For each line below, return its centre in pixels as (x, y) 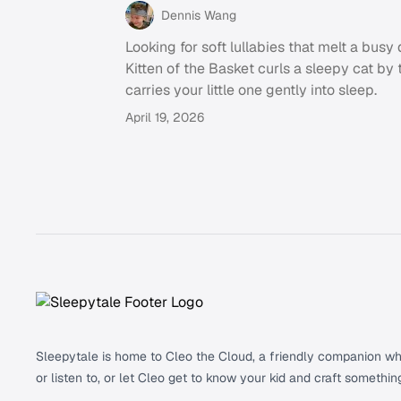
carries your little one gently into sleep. (251, 90)
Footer (30, 243)
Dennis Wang (199, 16)
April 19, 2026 (165, 118)
